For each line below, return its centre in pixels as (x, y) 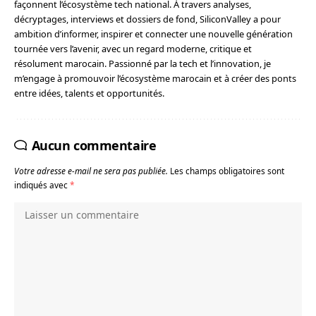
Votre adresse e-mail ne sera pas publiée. (91, 170)
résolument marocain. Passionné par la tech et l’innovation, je (142, 63)
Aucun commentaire (94, 145)
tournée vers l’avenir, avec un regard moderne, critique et (133, 48)
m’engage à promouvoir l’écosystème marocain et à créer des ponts (155, 78)
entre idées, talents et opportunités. (89, 93)
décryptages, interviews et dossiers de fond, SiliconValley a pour (147, 19)
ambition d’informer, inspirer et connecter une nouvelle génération (153, 34)
